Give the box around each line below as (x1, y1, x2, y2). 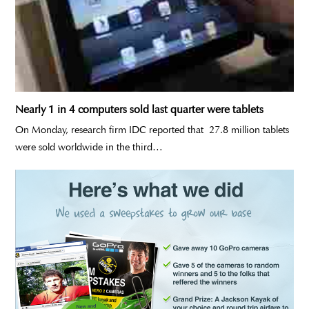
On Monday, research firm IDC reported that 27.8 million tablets (15, 123, 290, 136)
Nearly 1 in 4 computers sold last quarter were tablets (15, 103, 264, 116)
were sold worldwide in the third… (15, 141, 163, 153)
